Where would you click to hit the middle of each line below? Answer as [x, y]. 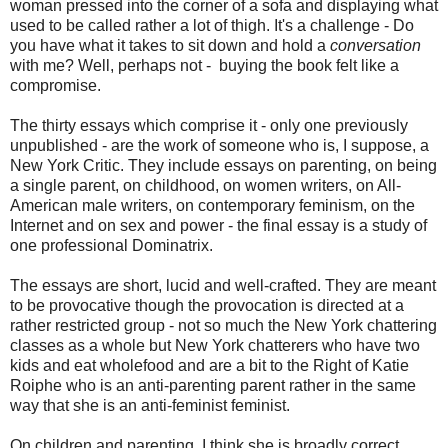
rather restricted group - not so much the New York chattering [223, 325]
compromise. [55, 85]
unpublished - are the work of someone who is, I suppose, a [219, 145]
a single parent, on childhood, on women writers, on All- [205, 185]
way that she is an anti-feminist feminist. [150, 405]
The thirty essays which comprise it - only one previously [209, 125]
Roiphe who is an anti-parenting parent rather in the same [213, 385]
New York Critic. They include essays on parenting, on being [223, 165]
